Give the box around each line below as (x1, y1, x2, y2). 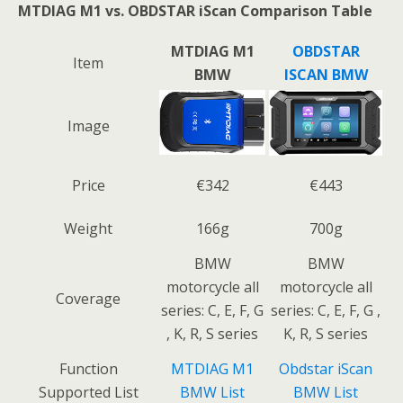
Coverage (56, 289, 121, 309)
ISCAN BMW (283, 65, 368, 85)
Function (58, 359, 118, 379)
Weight (64, 219, 112, 238)
